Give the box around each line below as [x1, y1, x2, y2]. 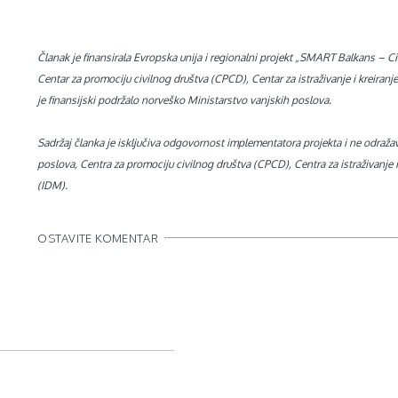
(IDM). [37, 179, 68, 193]
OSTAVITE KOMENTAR [37, 231, 158, 246]
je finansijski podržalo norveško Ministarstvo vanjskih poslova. [37, 93, 332, 107]
